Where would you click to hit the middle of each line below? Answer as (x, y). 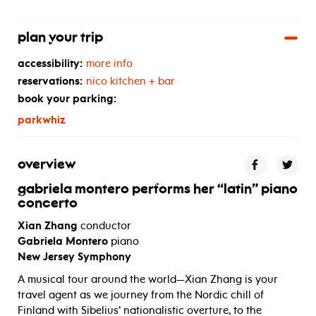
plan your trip (60, 38)
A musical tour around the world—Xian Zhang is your (148, 279)
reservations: (50, 81)
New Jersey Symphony (74, 256)
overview (47, 165)
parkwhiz (42, 120)
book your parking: (67, 98)
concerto (48, 203)
